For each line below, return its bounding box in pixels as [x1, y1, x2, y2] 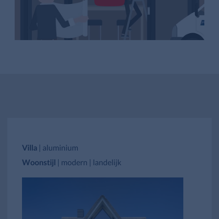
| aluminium [37, 142, 78, 152]
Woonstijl [22, 157, 57, 167]
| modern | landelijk [57, 157, 121, 167]
